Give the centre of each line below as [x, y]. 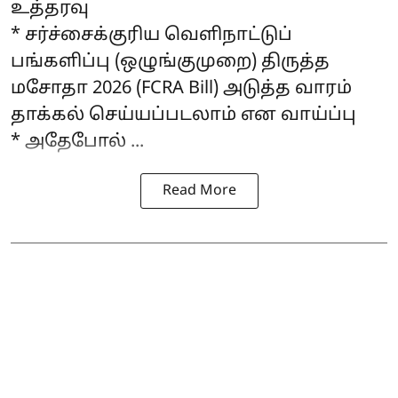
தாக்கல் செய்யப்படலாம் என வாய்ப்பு [183, 115]
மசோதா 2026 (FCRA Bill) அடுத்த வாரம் [181, 89]
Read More [199, 191]
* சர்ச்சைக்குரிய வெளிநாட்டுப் [151, 36]
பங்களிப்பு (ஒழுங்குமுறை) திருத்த [170, 62]
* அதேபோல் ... [77, 142]
